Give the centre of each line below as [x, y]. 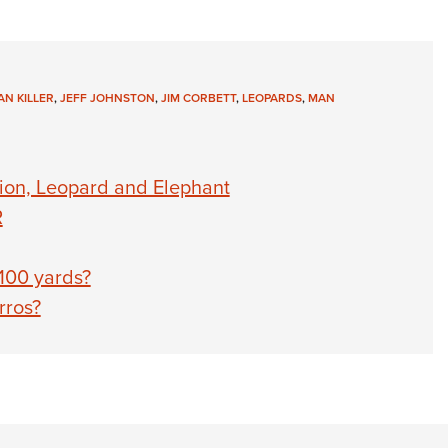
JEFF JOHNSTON [107, 98]
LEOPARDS [271, 98]
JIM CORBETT [198, 98]
